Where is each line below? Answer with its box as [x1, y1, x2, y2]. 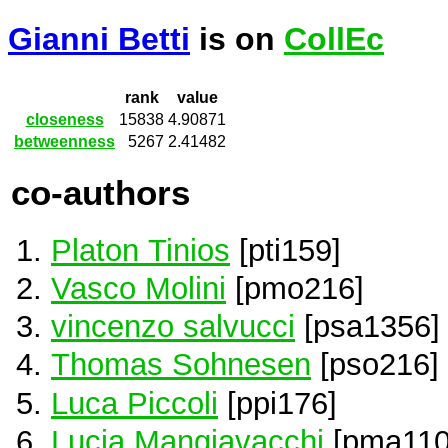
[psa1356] [295, 309, 440, 344]
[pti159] [230, 232, 341, 267]
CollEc [284, 21, 384, 58]
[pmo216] [226, 271, 364, 306]
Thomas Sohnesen [51, 347, 311, 382]
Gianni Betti [8, 21, 190, 58]
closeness [25, 111, 104, 129]
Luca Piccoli [51, 385, 218, 420]
